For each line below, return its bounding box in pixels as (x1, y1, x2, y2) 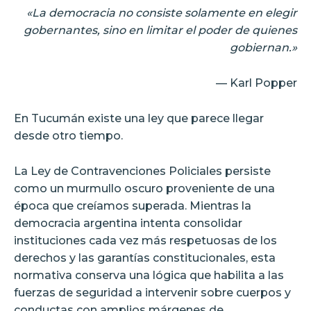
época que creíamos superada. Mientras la (14, 199, 251, 213)
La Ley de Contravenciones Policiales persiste (14, 165, 271, 178)
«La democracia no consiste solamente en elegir (26, 6, 297, 20)
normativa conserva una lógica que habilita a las (14, 269, 284, 283)
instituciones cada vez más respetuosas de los (14, 234, 277, 248)
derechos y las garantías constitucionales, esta (14, 251, 276, 265)
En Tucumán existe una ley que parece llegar (14, 112, 264, 126)
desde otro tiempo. (14, 129, 123, 143)
